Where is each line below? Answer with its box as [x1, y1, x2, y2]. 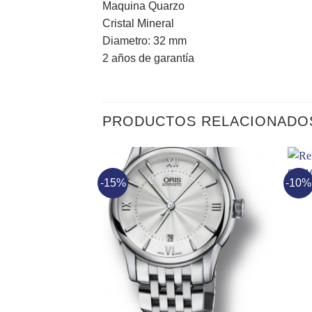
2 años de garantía [102, 52, 194, 64]
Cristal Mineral [102, 17, 174, 29]
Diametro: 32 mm [102, 34, 187, 47]
